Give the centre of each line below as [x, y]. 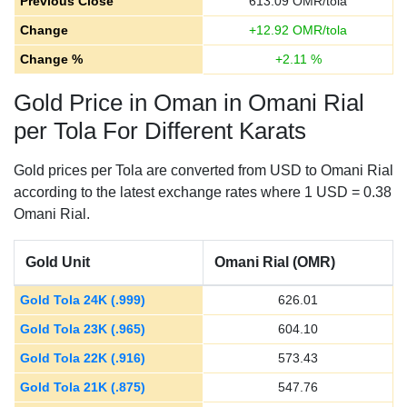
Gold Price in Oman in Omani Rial [189, 103]
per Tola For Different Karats [160, 131]
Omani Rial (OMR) [275, 262]
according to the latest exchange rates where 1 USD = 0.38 [203, 192]
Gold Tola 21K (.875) [82, 387]
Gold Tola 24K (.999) [82, 300]
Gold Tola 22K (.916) [82, 358]
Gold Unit [58, 262]
